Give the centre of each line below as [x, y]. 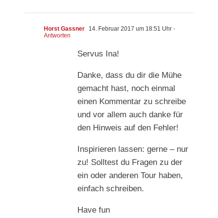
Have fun [94, 210]
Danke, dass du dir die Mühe [129, 75]
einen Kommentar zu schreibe [132, 102]
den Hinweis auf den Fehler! [128, 128]
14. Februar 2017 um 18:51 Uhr [129, 29]
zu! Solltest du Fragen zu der [130, 163]
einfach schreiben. [111, 189]
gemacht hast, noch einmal [126, 89]
